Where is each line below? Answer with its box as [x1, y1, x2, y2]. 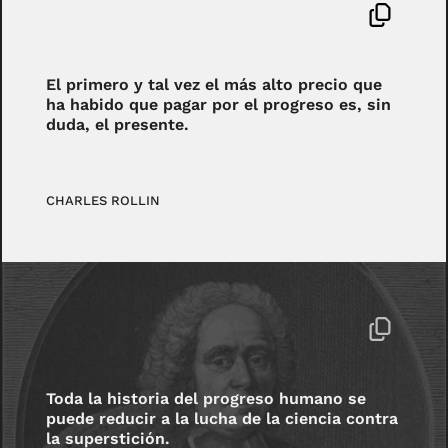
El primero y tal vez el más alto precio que [46, 75, 383, 95]
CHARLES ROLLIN [46, 192, 161, 208]
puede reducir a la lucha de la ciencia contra [46, 408, 399, 428]
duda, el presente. [46, 115, 190, 135]
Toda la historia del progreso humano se [46, 388, 367, 408]
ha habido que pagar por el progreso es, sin [46, 95, 392, 115]
